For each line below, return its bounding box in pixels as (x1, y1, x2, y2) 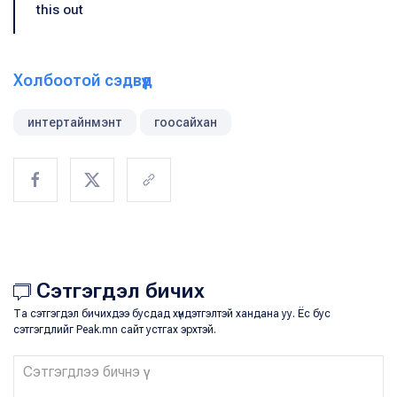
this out (36, 2, 83, 19)
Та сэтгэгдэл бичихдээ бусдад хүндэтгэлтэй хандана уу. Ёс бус (13, 307, 331, 321)
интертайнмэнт (27, 115, 122, 130)
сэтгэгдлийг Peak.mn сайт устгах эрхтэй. (13, 323, 216, 337)
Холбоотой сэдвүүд (13, 71, 152, 90)
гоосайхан (154, 115, 217, 130)
